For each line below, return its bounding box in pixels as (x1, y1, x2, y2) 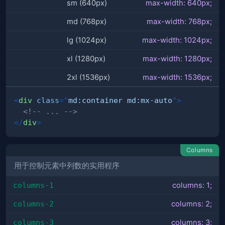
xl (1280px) (67, 54, 105, 63)
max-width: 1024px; (142, 35, 212, 45)
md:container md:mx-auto (68, 95, 172, 104)
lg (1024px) (67, 35, 106, 45)
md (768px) (67, 17, 106, 26)
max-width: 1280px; (143, 54, 212, 63)
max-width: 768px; (147, 17, 212, 26)
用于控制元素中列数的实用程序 (14, 161, 120, 171)
